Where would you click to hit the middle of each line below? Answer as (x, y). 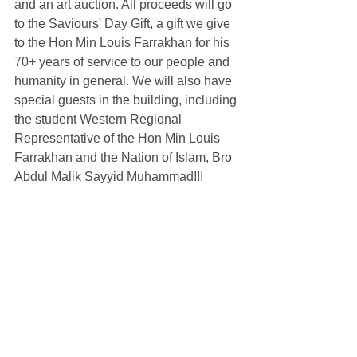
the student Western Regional (100, 119)
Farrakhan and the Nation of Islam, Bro (125, 157)
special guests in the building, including (127, 100)
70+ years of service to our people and (124, 61)
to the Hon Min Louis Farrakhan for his (124, 42)
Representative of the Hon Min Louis (119, 138)
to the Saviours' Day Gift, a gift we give (124, 23)
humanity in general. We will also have (125, 80)
